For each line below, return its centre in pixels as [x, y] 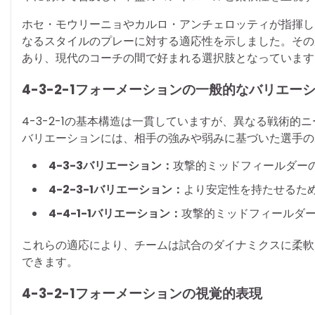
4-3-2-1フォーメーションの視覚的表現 [142, 293]
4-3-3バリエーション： [111, 165]
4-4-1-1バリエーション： [115, 213]
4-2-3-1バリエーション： [116, 189]
